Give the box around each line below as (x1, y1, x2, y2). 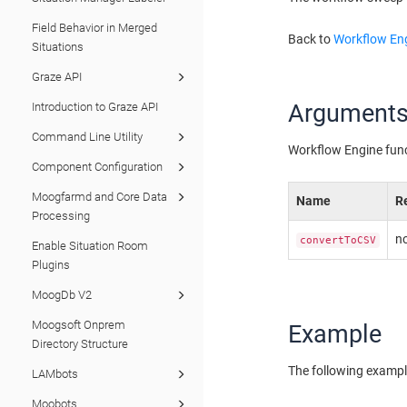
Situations (32, 40, 84, 54)
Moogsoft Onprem (32, 318, 125, 332)
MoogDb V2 (32, 288, 92, 302)
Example (288, 319, 382, 349)
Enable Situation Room (32, 239, 148, 253)
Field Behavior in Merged (32, 21, 157, 35)
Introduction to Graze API (32, 100, 158, 114)
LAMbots (32, 367, 78, 381)
